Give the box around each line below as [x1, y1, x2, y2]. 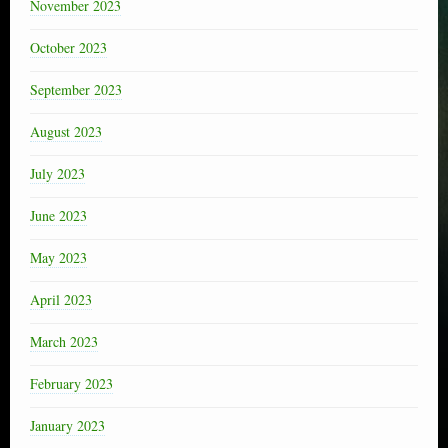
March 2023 [30, 331, 98, 351]
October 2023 [30, 37, 107, 57]
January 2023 [30, 415, 105, 435]
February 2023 [30, 373, 113, 393]
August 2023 [30, 121, 102, 141]
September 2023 [30, 79, 122, 99]
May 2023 [30, 247, 87, 267]
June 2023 [30, 205, 87, 225]
